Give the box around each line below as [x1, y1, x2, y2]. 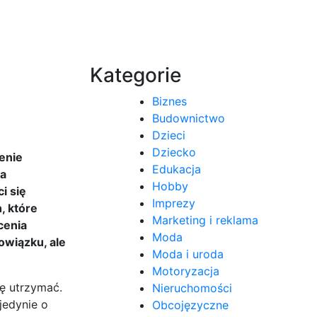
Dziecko [152, 144, 196, 159]
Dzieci [152, 127, 185, 142]
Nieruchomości [152, 280, 232, 295]
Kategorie [90, 62, 181, 87]
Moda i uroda [152, 246, 224, 261]
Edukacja [152, 161, 201, 176]
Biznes [152, 93, 187, 108]
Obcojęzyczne [152, 297, 229, 312]
